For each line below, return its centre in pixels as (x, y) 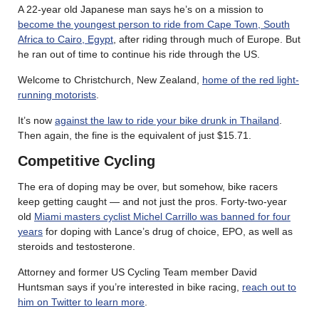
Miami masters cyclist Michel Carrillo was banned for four (162, 216)
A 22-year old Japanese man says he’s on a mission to (141, 9)
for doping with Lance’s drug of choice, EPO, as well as (168, 231)
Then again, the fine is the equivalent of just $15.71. (135, 135)
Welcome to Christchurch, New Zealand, (110, 79)
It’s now (36, 120)
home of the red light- (251, 79)
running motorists (57, 94)
